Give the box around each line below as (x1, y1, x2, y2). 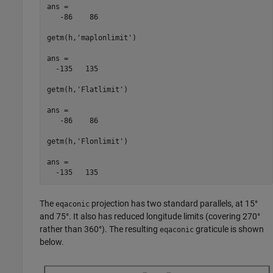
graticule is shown (194, 224, 264, 234)
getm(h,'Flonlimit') (46, 136, 128, 146)
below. (40, 237, 64, 247)
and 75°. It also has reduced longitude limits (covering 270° (40, 211, 260, 221)
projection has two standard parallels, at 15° (90, 199, 258, 208)
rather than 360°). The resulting (40, 224, 160, 234)
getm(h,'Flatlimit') (46, 85, 128, 94)
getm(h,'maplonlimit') (46, 33, 136, 42)
